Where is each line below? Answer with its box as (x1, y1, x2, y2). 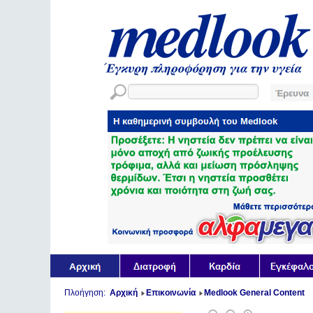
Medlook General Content (204, 288, 305, 298)
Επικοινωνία (146, 288, 196, 298)
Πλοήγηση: (64, 288, 110, 298)
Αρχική (110, 288, 138, 298)
